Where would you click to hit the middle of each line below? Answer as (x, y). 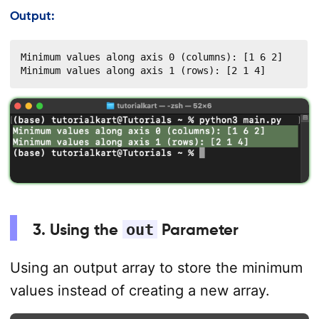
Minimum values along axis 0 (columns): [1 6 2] (151, 57)
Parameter (198, 229)
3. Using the (77, 229)
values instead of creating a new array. (140, 291)
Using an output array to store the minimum (156, 268)
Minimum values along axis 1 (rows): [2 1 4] (143, 70)
